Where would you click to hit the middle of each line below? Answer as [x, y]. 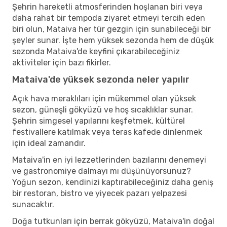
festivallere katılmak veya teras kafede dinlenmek [107, 132]
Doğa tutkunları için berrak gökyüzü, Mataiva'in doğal [113, 221]
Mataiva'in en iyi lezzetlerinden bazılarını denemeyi [109, 160]
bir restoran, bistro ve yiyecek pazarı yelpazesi [100, 193]
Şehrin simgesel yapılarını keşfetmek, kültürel [99, 121]
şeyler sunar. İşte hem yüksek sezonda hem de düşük [113, 40]
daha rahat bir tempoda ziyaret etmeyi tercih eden [109, 18]
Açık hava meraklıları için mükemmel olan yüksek [104, 98]
